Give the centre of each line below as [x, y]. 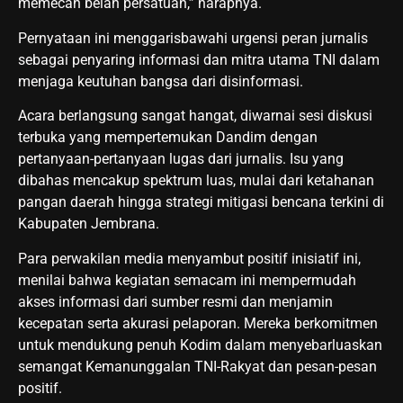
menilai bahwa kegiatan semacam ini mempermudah [187, 280]
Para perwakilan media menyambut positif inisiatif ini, [189, 258]
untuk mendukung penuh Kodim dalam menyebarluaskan [200, 345]
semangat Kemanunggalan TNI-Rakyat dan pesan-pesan [197, 366]
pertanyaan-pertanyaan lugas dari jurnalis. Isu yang [181, 159]
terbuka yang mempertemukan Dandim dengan [168, 138]
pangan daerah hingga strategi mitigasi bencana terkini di [201, 202]
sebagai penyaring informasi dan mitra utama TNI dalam [199, 59]
